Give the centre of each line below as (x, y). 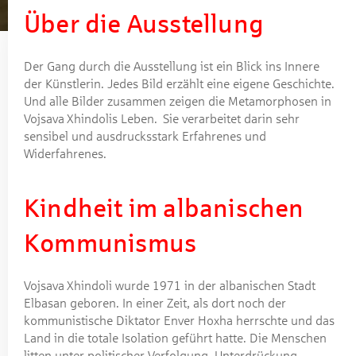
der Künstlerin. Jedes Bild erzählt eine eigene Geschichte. (179, 83)
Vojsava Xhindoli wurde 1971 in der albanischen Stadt (170, 285)
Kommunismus (110, 243)
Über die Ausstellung (144, 24)
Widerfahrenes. (65, 153)
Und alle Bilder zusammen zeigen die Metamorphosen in (178, 101)
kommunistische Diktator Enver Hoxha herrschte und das (179, 320)
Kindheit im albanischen (164, 208)
